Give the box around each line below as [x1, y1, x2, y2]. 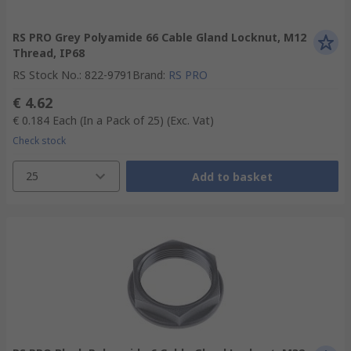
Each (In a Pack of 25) [52, 113, 164, 128]
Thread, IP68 [13, 45, 85, 60]
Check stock [13, 134, 66, 147]
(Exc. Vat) [167, 113, 214, 128]
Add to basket [191, 168, 273, 184]
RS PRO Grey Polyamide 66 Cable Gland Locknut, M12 [13, 30, 306, 45]
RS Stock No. [13, 67, 79, 82]
